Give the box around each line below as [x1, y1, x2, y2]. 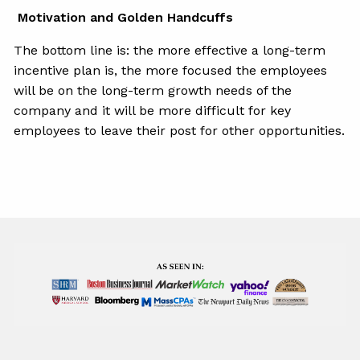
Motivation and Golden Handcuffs [18, 9, 234, 25]
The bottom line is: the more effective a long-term [14, 42, 326, 58]
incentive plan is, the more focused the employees [14, 62, 328, 78]
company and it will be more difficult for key [14, 102, 292, 118]
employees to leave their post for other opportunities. [14, 122, 346, 138]
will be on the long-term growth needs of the [14, 82, 292, 98]
